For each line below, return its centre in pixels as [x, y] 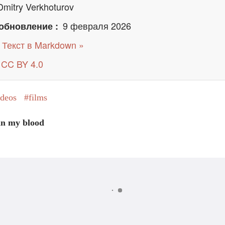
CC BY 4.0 [22, 64]
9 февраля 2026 [97, 26]
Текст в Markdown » [43, 45]
